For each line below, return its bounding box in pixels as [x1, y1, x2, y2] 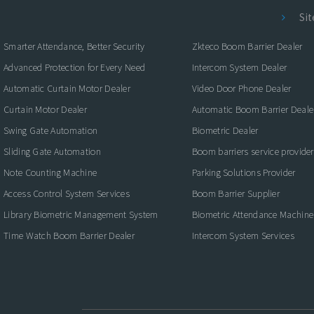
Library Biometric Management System [4, 208, 158, 221]
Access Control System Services [4, 187, 130, 200]
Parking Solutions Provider [191, 166, 296, 179]
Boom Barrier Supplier [191, 187, 280, 200]
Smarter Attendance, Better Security [4, 40, 145, 53]
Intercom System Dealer [191, 61, 287, 74]
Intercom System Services [191, 229, 294, 242]
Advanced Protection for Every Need [4, 61, 146, 74]
